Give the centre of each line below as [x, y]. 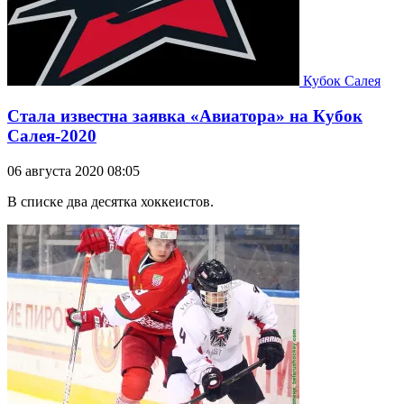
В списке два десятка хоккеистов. [110, 201]
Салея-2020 [52, 135]
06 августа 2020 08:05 [73, 170]
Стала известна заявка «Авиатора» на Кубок [185, 115]
